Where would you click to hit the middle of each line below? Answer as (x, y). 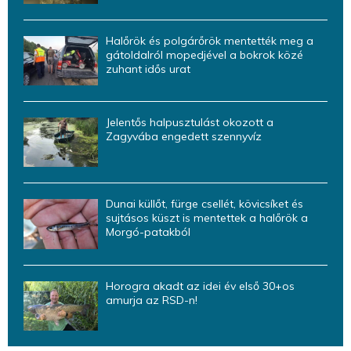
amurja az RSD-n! (152, 300)
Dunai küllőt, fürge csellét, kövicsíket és (204, 204)
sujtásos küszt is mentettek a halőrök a (207, 218)
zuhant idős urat (148, 69)
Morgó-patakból (148, 232)
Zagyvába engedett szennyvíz (184, 136)
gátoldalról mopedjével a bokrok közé (204, 54)
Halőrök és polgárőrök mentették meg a (210, 40)
